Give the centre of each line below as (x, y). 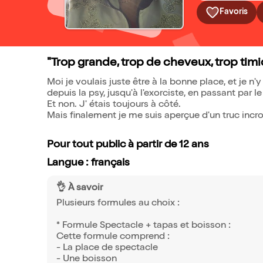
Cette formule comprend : (113, 237)
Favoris (234, 12)
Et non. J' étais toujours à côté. (114, 105)
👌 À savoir (80, 188)
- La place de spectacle (107, 248)
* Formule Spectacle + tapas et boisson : (144, 226)
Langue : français (88, 163)
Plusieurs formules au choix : (118, 204)
